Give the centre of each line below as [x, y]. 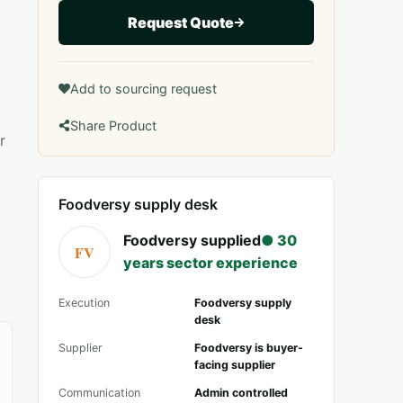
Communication [99, 393]
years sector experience [210, 263]
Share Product [113, 125]
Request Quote [181, 22]
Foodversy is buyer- [249, 348]
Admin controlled [241, 393]
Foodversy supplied [192, 240]
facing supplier [235, 365]
